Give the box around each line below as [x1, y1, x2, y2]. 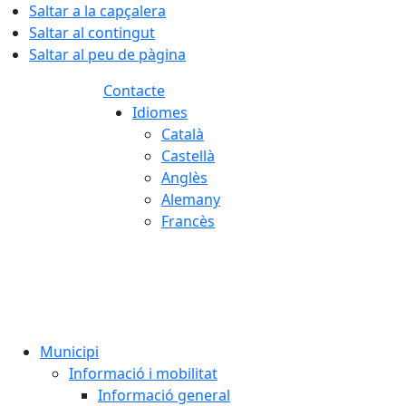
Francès [161, 211, 215, 231]
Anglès [161, 168, 208, 188]
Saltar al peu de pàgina [29, 44, 186, 64]
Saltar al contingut [29, 23, 155, 43]
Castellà [161, 146, 215, 166]
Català [161, 124, 204, 144]
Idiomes [132, 102, 188, 122]
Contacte [103, 81, 165, 101]
